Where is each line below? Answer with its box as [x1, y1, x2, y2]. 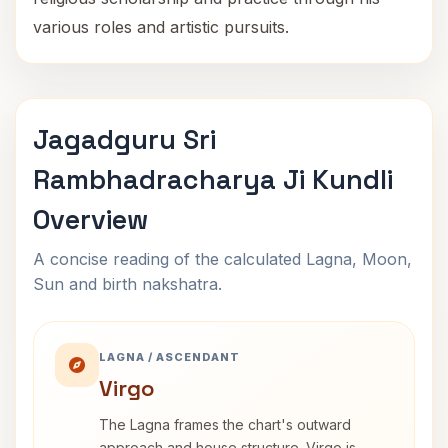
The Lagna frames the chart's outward [99, 416, 351, 433]
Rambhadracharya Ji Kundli [33, 162, 393, 197]
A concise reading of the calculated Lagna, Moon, [33, 249, 412, 269]
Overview [33, 202, 148, 237]
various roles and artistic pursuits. [33, 17, 289, 37]
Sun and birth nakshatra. [33, 274, 222, 294]
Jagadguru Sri [33, 122, 216, 157]
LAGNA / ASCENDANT [99, 350, 240, 364]
